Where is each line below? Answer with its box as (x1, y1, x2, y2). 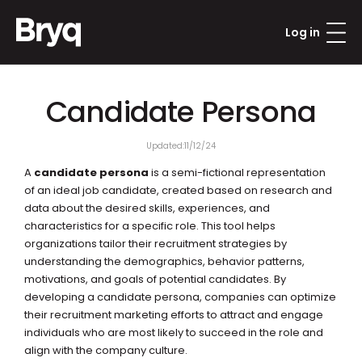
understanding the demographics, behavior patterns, (24, 254, 305, 269)
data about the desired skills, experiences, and (24, 200, 270, 216)
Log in (285, 24, 320, 40)
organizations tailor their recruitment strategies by (24, 236, 287, 251)
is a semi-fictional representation (149, 165, 326, 180)
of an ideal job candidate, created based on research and (24, 183, 332, 198)
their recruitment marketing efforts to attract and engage (24, 307, 323, 322)
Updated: (146, 140, 184, 152)
